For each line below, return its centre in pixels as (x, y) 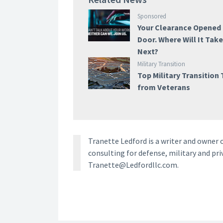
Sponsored (152, 16)
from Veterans (164, 87)
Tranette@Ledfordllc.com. (133, 165)
